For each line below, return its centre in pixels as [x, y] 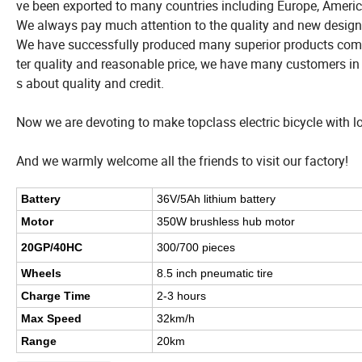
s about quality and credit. [92, 84]
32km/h [176, 319]
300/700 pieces [196, 248]
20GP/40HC [52, 248]
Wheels [41, 274]
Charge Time [56, 296]
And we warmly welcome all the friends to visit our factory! [182, 161]
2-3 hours [181, 296]
